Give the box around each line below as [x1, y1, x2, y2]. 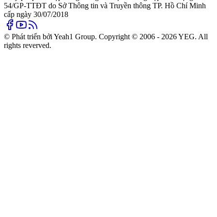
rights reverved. [4, 41, 51, 49]
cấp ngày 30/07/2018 [4, 10, 68, 18]
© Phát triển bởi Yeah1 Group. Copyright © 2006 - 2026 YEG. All [4, 32, 208, 41]
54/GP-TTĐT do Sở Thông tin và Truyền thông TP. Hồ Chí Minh [4, 1, 206, 10]
